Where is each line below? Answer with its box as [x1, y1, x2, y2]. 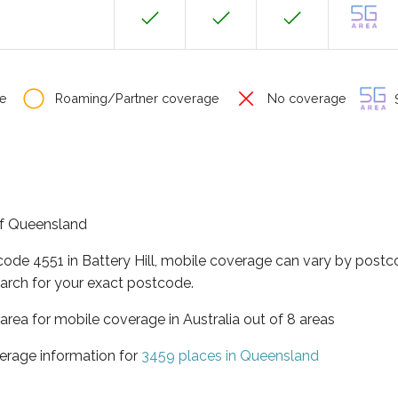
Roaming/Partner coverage [52, 91, 219, 106]
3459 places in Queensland [141, 346, 319, 364]
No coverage [264, 91, 346, 106]
